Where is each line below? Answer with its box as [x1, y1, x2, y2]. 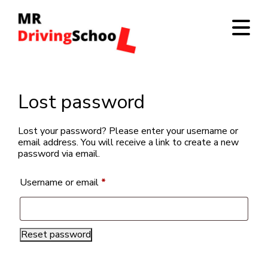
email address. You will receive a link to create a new [18, 136, 239, 150]
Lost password [18, 89, 145, 115]
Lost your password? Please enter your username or [18, 124, 238, 138]
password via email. [18, 147, 100, 161]
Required [105, 175, 143, 189]
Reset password [21, 228, 91, 242]
